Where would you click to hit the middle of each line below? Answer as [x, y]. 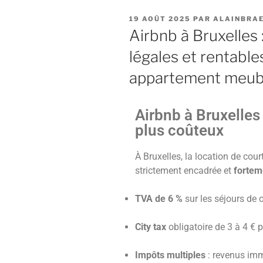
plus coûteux [179, 131]
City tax [151, 227]
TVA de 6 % [159, 199]
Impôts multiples [170, 255]
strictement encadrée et [184, 171]
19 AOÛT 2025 [160, 19]
